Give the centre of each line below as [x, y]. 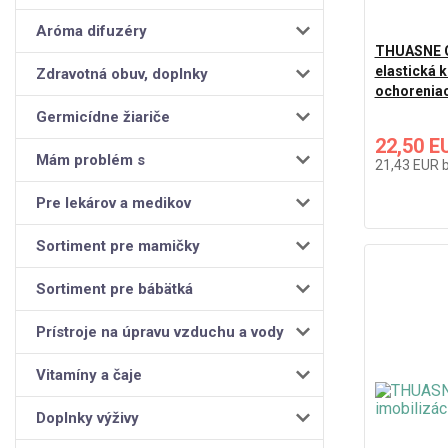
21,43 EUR [408, 164]
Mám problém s [90, 159]
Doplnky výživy [87, 417]
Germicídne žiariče [103, 116]
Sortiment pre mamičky [118, 245]
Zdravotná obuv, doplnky [122, 73]
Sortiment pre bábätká [114, 288]
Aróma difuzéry [91, 30]
